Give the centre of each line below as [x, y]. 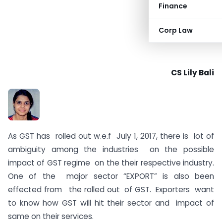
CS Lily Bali [193, 73]
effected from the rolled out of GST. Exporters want [111, 190]
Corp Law [176, 30]
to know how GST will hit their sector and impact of [111, 203]
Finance [173, 6]
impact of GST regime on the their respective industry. [111, 163]
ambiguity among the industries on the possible [111, 150]
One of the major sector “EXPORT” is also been [111, 176]
